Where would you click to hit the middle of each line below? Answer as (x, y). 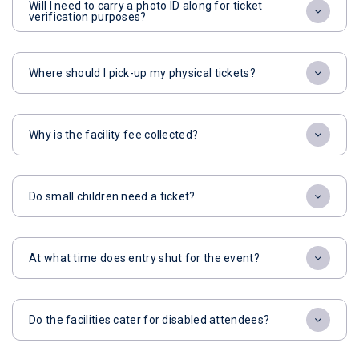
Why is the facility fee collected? (114, 135)
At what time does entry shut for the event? (144, 258)
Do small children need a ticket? (112, 196)
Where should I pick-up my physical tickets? (142, 73)
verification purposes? (88, 17)
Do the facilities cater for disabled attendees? (149, 320)
